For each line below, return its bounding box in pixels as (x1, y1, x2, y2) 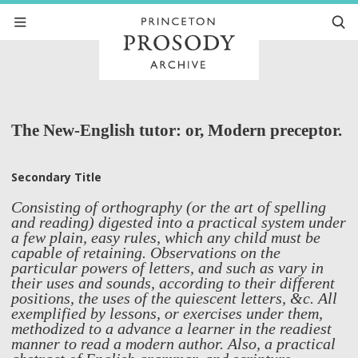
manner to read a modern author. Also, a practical (11, 335, 336, 352)
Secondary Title (11, 169, 101, 185)
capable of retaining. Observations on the (11, 244, 280, 261)
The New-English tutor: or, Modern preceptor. (11, 121, 342, 140)
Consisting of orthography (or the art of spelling (11, 198, 326, 216)
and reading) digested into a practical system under (11, 213, 346, 231)
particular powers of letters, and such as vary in (11, 259, 324, 276)
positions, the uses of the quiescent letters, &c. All (11, 289, 337, 307)
